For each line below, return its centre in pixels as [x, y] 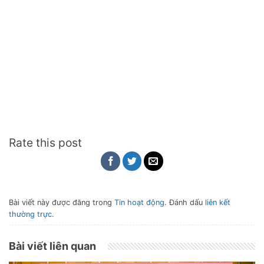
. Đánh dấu [185, 202]
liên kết [218, 202]
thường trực [30, 214]
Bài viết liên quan [52, 246]
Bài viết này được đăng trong [62, 202]
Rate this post [45, 143]
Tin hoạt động [139, 202]
